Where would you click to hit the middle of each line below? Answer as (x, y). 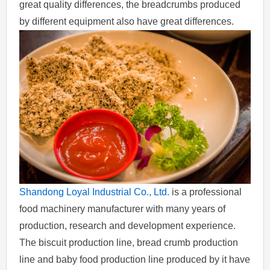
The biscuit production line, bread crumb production (129, 243)
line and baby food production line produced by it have (135, 260)
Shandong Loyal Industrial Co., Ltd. (95, 192)
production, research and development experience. (128, 226)
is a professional (206, 192)
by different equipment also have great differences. (127, 21)
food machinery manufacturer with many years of (123, 209)
